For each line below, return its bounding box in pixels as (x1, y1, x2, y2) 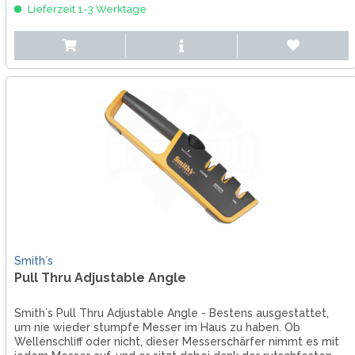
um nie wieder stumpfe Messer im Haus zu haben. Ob (13, 321, 300, 334)
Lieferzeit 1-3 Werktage (25, 3, 147, 16)
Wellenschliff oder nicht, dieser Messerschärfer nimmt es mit (13, 335, 339, 349)
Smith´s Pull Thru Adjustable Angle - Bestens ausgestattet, (13, 307, 329, 320)
